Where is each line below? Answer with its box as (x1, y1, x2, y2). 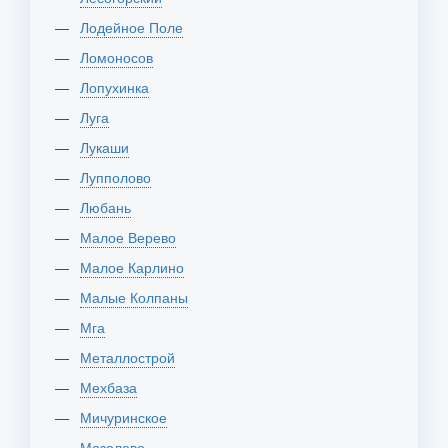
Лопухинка (89, 77, 149, 97)
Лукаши (89, 137, 129, 157)
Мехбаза (92, 377, 137, 397)
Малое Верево (92, 227, 176, 247)
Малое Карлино (92, 257, 184, 277)
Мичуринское (92, 407, 167, 427)
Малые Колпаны (92, 287, 188, 307)
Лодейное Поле (89, 17, 183, 37)
